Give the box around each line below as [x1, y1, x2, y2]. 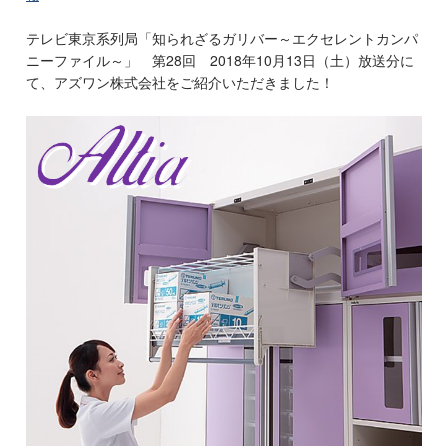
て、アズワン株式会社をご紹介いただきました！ [26, 72, 334, 93]
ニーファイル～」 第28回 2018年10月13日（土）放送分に [26, 50, 414, 71]
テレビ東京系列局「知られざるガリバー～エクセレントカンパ [26, 28, 418, 49]
